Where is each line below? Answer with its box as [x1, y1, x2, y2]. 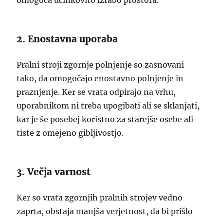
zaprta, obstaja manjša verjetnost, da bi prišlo [17, 206, 193, 216]
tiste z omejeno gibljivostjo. [17, 128, 124, 138]
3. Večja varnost [17, 166, 91, 178]
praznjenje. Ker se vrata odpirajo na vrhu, [17, 87, 176, 97]
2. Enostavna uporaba [17, 33, 118, 45]
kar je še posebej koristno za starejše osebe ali [17, 114, 194, 124]
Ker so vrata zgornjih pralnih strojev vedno [17, 193, 183, 202]
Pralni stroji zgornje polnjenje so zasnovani [17, 60, 184, 70]
